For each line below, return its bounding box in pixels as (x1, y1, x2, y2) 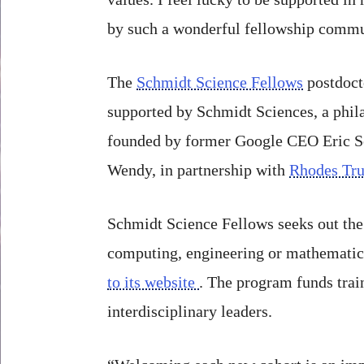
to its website (107, 272, 199, 291)
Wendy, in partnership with (107, 160, 289, 179)
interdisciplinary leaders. (107, 301, 272, 320)
